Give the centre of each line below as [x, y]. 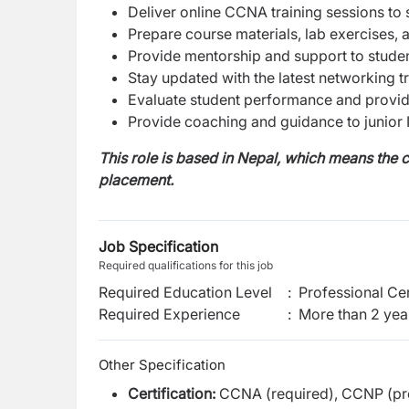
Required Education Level [185, 292]
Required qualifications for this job [186, 265]
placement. [136, 180]
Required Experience [169, 314]
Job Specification [158, 246]
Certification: [173, 393]
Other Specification [162, 365]
